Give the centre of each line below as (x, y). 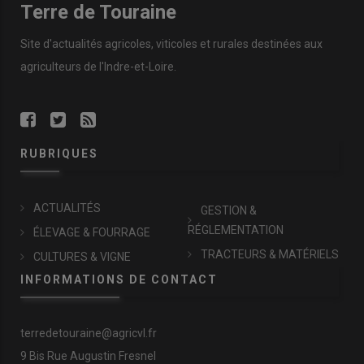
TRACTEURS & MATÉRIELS (270, 254)
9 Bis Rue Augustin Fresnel (88, 355)
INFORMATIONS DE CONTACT (119, 279)
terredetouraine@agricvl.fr (89, 333)
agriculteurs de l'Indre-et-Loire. (98, 66)
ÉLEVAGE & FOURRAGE (92, 232)
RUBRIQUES (59, 153)
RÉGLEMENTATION (236, 230)
